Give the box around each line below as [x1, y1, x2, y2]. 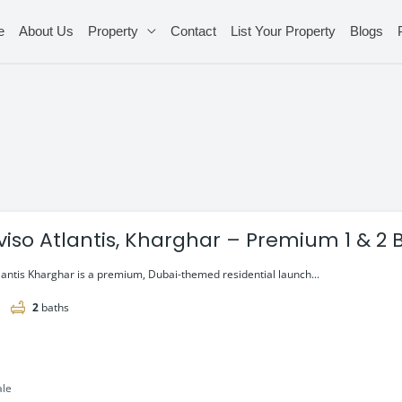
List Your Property [230, 23, 336, 39]
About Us [18, 23, 74, 39]
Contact [170, 23, 216, 39]
